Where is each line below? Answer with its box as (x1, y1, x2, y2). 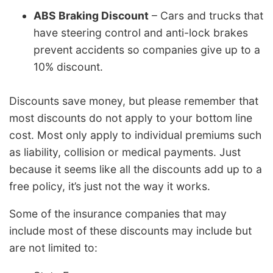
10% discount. (34, 60, 103, 74)
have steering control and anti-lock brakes (34, 26, 248, 40)
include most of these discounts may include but (9, 224, 252, 238)
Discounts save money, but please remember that (9, 94, 258, 107)
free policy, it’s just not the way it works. (9, 179, 210, 193)
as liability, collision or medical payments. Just (9, 145, 241, 158)
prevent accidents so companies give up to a (34, 43, 260, 57)
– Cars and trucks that (149, 9, 263, 23)
